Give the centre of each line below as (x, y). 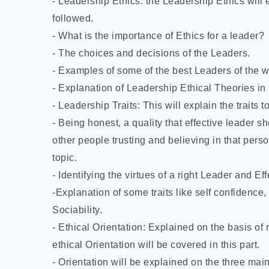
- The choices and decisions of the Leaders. (151, 53)
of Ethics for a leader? (214, 36)
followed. (73, 18)
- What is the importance (109, 36)
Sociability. (77, 210)
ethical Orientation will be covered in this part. (156, 245)
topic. (65, 158)
